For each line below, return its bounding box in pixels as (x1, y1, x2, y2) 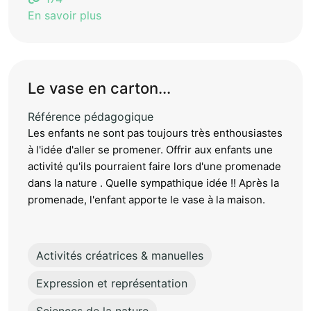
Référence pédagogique (28, 109, 153, 124)
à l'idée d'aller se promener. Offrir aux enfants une (28, 142, 273, 156)
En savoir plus (28, 8, 101, 22)
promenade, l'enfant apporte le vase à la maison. (28, 192, 265, 206)
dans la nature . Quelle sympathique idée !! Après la (28, 176, 279, 190)
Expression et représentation (36, 276, 187, 290)
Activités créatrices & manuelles (36, 248, 203, 262)
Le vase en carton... (28, 78, 171, 97)
